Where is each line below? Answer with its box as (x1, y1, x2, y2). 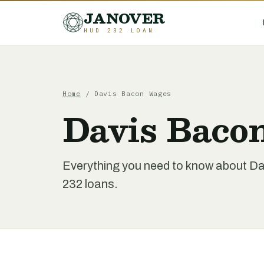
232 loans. (62, 177, 118, 190)
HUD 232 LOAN (84, 27, 155, 34)
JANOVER (84, 7, 166, 29)
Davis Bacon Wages (94, 89, 172, 98)
